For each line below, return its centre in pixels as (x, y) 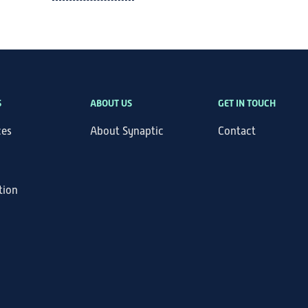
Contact (236, 131)
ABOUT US (111, 103)
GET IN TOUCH (246, 103)
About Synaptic (127, 131)
